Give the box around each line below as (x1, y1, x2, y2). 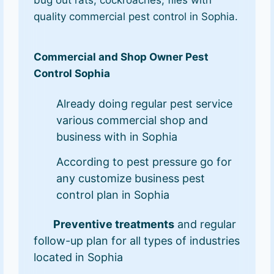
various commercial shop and (56, 113, 209, 127)
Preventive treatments (53, 217, 175, 231)
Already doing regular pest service (56, 97, 233, 110)
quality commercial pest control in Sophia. (34, 10, 239, 23)
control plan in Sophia (56, 188, 170, 201)
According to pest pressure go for (56, 155, 232, 168)
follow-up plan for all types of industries (34, 234, 240, 247)
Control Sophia (34, 67, 111, 80)
